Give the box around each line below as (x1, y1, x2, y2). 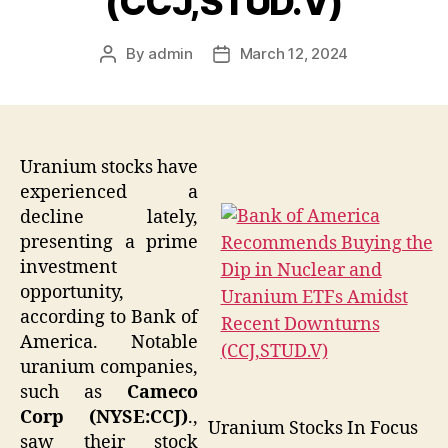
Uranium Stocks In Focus (208, 416, 418, 440)
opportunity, (20, 280, 124, 304)
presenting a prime (20, 230, 198, 254)
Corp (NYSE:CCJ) (20, 405, 188, 429)
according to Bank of (20, 305, 198, 329)
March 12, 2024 (239, 43, 349, 63)
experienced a (20, 180, 198, 204)
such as (20, 380, 127, 404)
